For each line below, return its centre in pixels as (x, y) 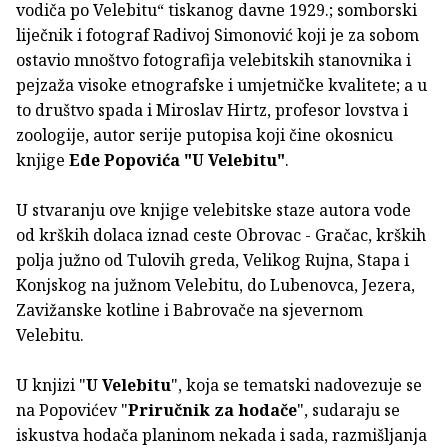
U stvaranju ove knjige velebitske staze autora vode (213, 209)
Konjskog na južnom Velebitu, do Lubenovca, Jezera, (215, 284)
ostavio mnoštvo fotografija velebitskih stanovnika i (213, 59)
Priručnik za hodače (212, 409)
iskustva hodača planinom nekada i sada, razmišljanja (221, 434)
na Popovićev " (72, 409)
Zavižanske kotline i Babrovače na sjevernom (189, 309)
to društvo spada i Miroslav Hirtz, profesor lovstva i (212, 109)
